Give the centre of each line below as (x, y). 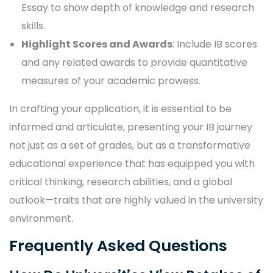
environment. (41, 218)
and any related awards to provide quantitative (134, 62)
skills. (33, 26)
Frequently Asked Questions (118, 246)
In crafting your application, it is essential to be (120, 109)
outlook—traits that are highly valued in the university (136, 200)
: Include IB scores (215, 44)
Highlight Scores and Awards (97, 44)
